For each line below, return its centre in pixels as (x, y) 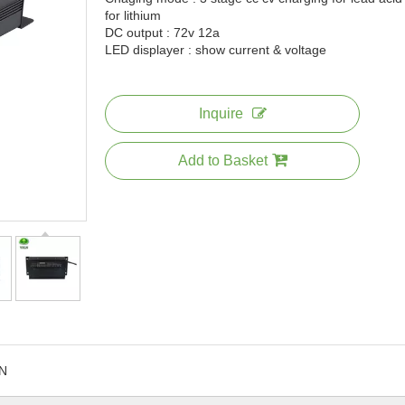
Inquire (221, 113)
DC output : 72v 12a (162, 33)
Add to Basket (222, 160)
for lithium (133, 15)
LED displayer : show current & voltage (216, 50)
